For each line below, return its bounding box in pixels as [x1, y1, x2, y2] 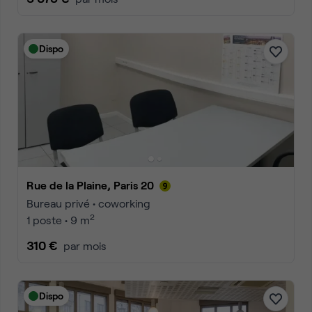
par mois [63, 239, 107, 252]
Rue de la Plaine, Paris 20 [34, 178, 154, 192]
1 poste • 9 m [26, 213, 90, 226]
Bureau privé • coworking [26, 196, 150, 210]
